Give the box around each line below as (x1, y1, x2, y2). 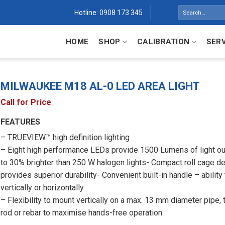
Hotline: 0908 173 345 (74, 9, 143, 17)
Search (177, 6, 197, 13)
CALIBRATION (137, 37, 190, 46)
